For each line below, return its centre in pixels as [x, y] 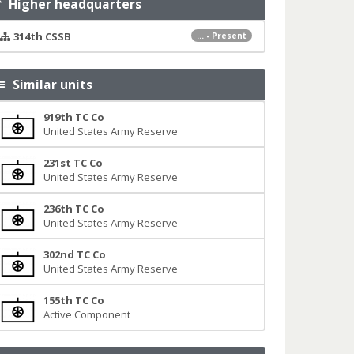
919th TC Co [73, 117]
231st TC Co [73, 163]
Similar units [50, 85]
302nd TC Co [74, 254]
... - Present [221, 36]
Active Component [87, 314]
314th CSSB [42, 36]
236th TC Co [73, 209]
